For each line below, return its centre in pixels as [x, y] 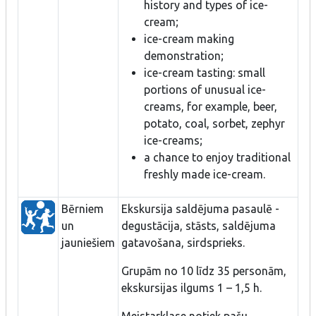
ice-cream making [189, 38]
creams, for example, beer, [211, 106]
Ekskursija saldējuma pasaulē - [200, 208]
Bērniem [83, 208]
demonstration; [184, 55]
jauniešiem [88, 242]
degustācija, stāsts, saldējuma [199, 225]
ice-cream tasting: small [205, 72]
